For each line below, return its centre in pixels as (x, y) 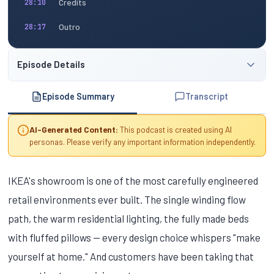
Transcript (207, 97)
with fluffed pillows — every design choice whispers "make (135, 237)
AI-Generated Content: (73, 129)
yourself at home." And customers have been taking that (131, 256)
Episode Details (51, 65)
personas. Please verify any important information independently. (142, 141)
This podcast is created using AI (175, 129)
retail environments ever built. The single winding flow (127, 199)
